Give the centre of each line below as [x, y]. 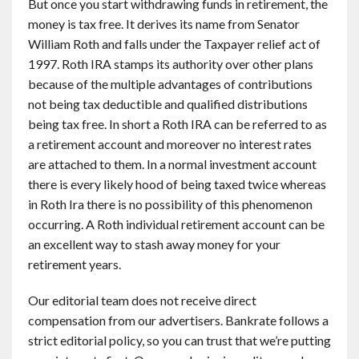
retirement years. [75, 264]
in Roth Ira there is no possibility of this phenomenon [170, 204]
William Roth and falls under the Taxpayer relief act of [174, 44]
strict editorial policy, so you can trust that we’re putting [179, 340]
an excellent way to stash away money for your [154, 244]
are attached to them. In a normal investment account [172, 164]
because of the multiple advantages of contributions [170, 84]
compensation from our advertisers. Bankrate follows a [178, 320]
